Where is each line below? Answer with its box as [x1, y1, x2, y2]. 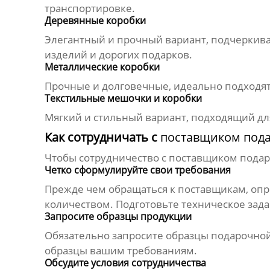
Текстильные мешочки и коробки [44, 92, 202, 105]
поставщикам [177, 182, 246, 196]
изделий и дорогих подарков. [44, 48, 192, 62]
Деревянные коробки [44, 14, 146, 28]
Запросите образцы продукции [44, 210, 192, 224]
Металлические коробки [44, 60, 160, 74]
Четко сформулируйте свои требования [44, 163, 231, 177]
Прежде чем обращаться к [44, 182, 178, 196]
